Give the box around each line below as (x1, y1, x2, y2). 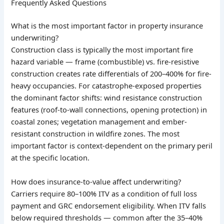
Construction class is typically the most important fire (11, 44, 193, 55)
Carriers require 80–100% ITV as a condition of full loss (11, 188, 197, 198)
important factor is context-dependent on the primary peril (11, 140, 213, 151)
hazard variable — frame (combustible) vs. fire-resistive (11, 56, 199, 67)
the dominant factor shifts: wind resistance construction (11, 92, 202, 103)
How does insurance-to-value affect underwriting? (11, 176, 181, 186)
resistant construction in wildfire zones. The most (11, 128, 180, 139)
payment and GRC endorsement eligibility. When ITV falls (11, 200, 206, 210)
